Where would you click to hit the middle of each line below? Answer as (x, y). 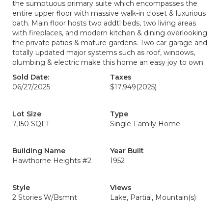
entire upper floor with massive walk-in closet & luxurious (109, 13)
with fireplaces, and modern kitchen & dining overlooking (110, 33)
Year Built (127, 151)
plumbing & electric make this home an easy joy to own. (109, 62)
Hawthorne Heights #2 (52, 161)
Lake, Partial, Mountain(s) (153, 197)
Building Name (39, 151)
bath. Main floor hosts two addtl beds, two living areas (104, 23)
